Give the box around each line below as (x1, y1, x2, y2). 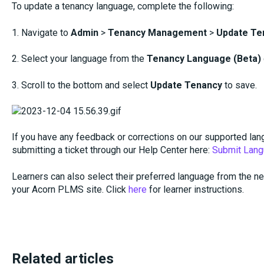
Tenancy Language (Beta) (146, 53, 261, 65)
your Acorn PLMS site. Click (11, 183, 128, 195)
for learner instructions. (146, 183, 244, 195)
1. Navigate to (11, 27, 71, 38)
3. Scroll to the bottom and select (11, 79, 148, 91)
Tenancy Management (107, 27, 207, 38)
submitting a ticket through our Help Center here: (11, 144, 212, 156)
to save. (222, 79, 257, 91)
